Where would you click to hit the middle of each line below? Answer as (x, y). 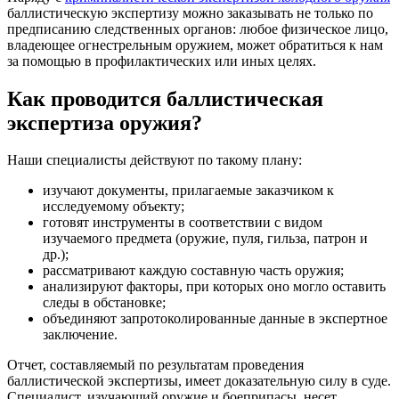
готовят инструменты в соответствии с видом (183, 223)
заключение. (82, 335)
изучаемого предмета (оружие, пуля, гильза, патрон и (205, 239)
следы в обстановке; (104, 303)
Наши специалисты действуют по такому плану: (155, 160)
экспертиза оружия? (105, 122)
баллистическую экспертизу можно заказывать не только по (190, 12)
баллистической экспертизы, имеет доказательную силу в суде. (199, 381)
